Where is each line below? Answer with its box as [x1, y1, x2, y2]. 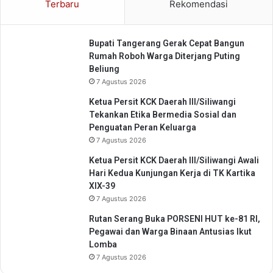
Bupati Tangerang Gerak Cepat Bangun [89, 38, 244, 48]
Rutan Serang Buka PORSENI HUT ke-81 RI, [89, 213, 260, 224]
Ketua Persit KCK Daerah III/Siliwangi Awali [89, 155, 259, 165]
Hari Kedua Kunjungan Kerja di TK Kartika [89, 168, 255, 178]
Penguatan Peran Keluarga [89, 122, 196, 132]
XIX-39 [89, 180, 115, 191]
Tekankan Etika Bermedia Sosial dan [89, 109, 236, 119]
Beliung [89, 63, 119, 74]
